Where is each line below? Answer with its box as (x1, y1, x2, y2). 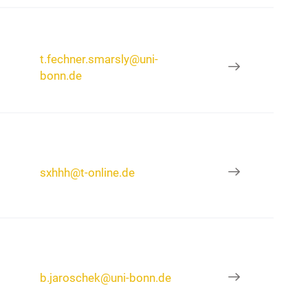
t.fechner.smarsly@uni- (40, 52, 159, 66)
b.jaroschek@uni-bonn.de (40, 270, 172, 285)
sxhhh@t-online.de (40, 165, 135, 179)
